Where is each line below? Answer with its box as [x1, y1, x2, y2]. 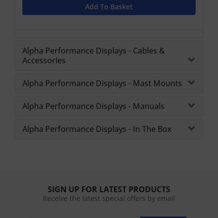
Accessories [22, 54, 66, 66]
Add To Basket [85, 1, 133, 11]
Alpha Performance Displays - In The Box [22, 123, 172, 134]
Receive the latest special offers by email [43, 193, 175, 203]
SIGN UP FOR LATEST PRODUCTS [48, 183, 170, 195]
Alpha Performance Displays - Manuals [22, 100, 164, 111]
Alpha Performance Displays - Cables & [22, 45, 165, 56]
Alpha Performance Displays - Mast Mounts [22, 77, 182, 89]
